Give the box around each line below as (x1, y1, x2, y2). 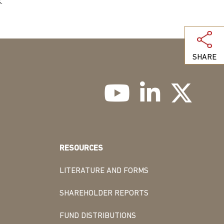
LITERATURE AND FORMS (59, 167, 148, 175)
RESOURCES (59, 144, 103, 153)
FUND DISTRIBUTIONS (59, 212, 136, 220)
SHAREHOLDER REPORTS (59, 189, 148, 198)
